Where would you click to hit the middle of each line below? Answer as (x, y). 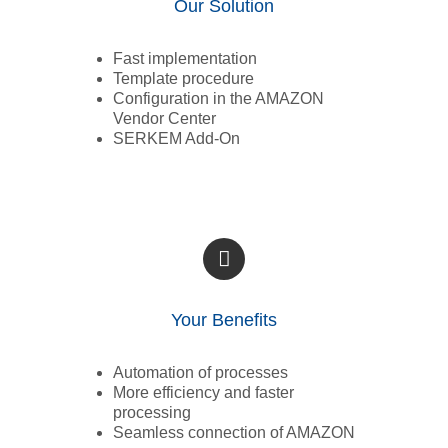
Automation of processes (200, 373)
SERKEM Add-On (176, 139)
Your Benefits (224, 320)
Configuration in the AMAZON (218, 99)
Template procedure (183, 79)
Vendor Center (164, 119)
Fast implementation (184, 59)
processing (151, 413)
